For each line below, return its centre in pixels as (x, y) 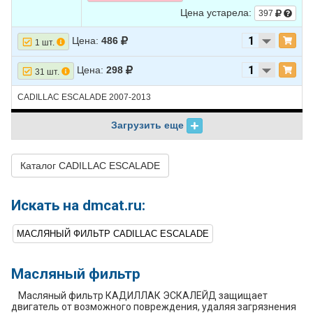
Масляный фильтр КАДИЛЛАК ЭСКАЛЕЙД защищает (143, 296)
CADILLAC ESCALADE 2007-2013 (84, 97)
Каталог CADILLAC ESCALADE (90, 166)
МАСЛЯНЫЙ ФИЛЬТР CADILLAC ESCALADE (113, 234)
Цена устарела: (217, 12)
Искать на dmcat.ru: (78, 205)
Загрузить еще (149, 125)
